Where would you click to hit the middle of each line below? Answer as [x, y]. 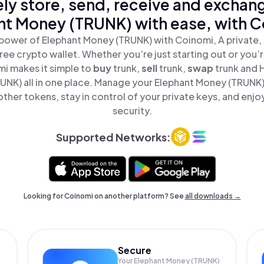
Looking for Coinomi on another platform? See [104, 196]
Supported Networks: [113, 137]
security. [132, 110]
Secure [135, 250]
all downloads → [213, 196]
